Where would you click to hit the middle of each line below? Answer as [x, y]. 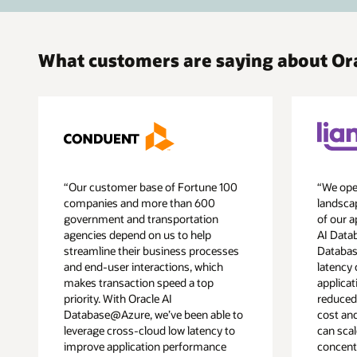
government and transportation [141, 218]
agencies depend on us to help [138, 234]
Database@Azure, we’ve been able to [154, 314]
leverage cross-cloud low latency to [150, 330]
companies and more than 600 [140, 202]
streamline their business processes [152, 250]
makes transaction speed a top [139, 282]
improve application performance [145, 346]
